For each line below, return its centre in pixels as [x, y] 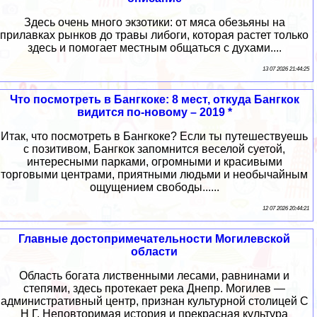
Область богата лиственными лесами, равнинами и [154, 275]
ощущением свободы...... [154, 187]
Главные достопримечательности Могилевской [154, 238]
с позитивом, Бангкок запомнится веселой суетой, [154, 149]
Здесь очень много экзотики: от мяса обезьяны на [154, 22]
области [154, 251]
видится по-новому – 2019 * [154, 112]
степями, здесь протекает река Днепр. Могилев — [154, 288]
